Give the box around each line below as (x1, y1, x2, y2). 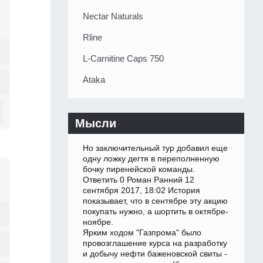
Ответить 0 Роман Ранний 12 (83, 175, 194, 185)
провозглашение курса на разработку (83, 238, 227, 248)
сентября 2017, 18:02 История (83, 186, 200, 195)
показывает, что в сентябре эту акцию (83, 196, 228, 206)
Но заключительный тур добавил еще (83, 143, 228, 153)
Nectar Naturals (83, 11, 143, 22)
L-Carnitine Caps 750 (83, 53, 164, 64)
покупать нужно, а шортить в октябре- (83, 207, 228, 217)
